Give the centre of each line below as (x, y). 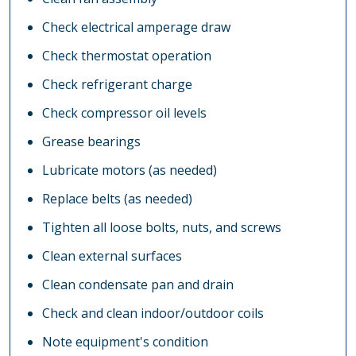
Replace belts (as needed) (117, 198)
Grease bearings (91, 141)
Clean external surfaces (112, 255)
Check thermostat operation (127, 55)
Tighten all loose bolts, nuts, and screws (162, 227)
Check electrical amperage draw (136, 27)
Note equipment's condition (125, 341)
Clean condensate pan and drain (138, 284)
